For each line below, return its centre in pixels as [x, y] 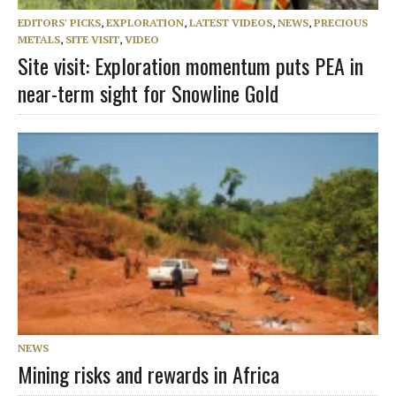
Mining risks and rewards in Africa [148, 373]
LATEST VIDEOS [231, 22]
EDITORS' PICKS [59, 22]
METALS [39, 39]
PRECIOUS [341, 22]
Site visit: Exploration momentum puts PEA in [190, 65]
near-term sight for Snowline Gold [148, 92]
